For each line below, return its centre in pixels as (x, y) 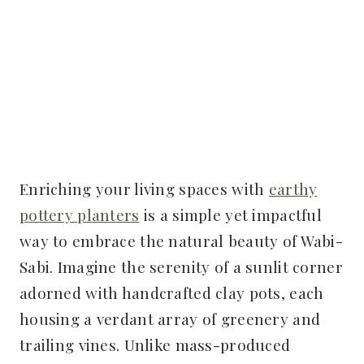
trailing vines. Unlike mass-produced (155, 344)
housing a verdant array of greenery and (170, 318)
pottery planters (80, 214)
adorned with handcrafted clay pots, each (172, 292)
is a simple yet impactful (230, 214)
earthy (293, 188)
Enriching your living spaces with (144, 188)
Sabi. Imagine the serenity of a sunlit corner (181, 266)
